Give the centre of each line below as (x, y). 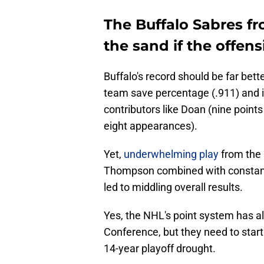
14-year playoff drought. (160, 249)
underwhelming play (171, 154)
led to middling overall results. (173, 187)
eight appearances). (151, 126)
